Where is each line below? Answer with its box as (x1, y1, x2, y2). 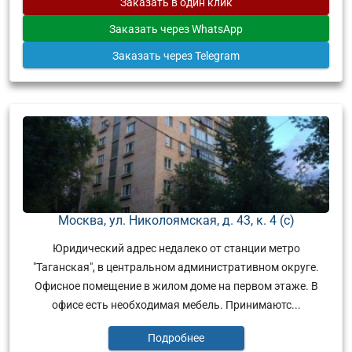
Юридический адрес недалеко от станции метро (52, 241, 300, 255)
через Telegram (163, 49, 240, 62)
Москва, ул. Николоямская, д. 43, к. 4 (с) (57, 212, 295, 228)
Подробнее (148, 332, 204, 345)
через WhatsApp (160, 22, 243, 35)
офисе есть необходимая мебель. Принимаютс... (51, 298, 301, 311)
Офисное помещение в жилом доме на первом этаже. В (34, 279, 318, 292)
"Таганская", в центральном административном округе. (33, 260, 319, 273)
